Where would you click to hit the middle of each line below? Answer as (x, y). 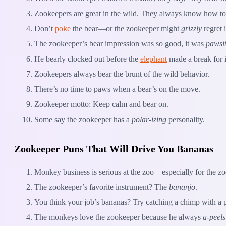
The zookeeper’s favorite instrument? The (102, 187)
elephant (154, 59)
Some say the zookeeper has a (83, 120)
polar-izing (149, 120)
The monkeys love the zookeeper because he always (119, 217)
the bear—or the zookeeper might (126, 29)
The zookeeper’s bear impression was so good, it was (120, 44)
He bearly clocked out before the (87, 59)
